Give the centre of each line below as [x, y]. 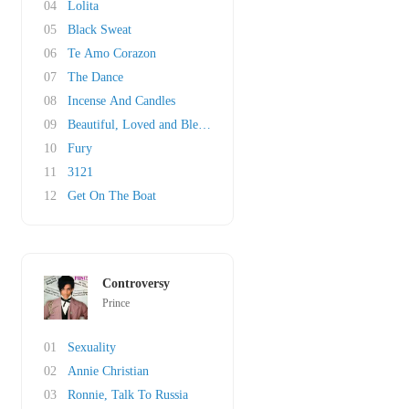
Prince [116, 303]
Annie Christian [108, 371]
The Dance [95, 77]
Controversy [136, 283]
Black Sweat [100, 30]
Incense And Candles [121, 101]
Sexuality [92, 347]
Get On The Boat [112, 196]
